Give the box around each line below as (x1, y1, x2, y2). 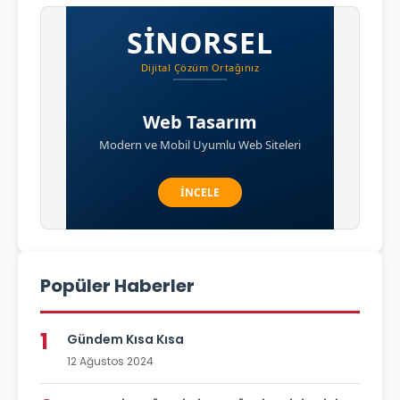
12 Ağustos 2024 (67, 354, 154, 370)
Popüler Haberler (40, 273, 195, 299)
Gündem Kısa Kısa (67, 330, 184, 349)
